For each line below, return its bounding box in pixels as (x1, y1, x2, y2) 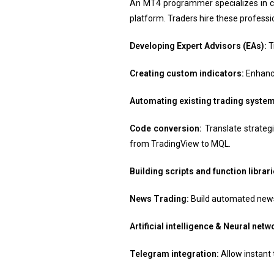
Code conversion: (129, 123, 205, 133)
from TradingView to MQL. (129, 138, 231, 149)
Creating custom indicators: (129, 68, 244, 78)
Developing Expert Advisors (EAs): (129, 40, 268, 51)
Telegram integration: (129, 248, 221, 259)
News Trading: (129, 193, 191, 204)
